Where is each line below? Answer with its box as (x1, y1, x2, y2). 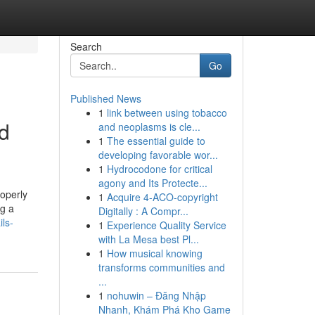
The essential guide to (106, 134, 205, 148)
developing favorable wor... (98, 148, 218, 162)
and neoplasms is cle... (98, 120, 200, 134)
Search (70, 39, 102, 53)
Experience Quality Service (106, 218, 226, 232)
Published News (70, 91, 141, 105)
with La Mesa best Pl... (98, 232, 199, 246)
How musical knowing (106, 246, 202, 260)
